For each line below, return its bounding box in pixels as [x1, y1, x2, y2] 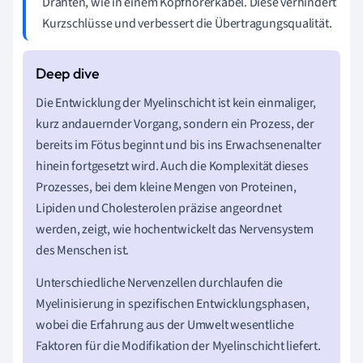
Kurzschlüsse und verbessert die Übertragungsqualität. [42, 14, 332, 32]
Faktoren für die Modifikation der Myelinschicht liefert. [36, 336, 321, 355]
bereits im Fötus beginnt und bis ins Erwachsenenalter [36, 135, 322, 154]
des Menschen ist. [36, 241, 130, 259]
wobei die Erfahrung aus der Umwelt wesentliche [36, 315, 294, 334]
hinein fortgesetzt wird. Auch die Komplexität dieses [36, 156, 309, 175]
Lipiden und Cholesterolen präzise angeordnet [36, 199, 282, 217]
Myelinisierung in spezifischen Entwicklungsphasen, [36, 294, 310, 313]
